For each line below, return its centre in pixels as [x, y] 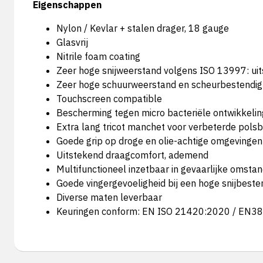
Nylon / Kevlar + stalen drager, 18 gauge [143, 28]
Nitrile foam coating [98, 56]
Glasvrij [72, 42]
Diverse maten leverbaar [109, 197]
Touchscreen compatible [109, 99]
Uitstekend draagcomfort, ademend [132, 155]
